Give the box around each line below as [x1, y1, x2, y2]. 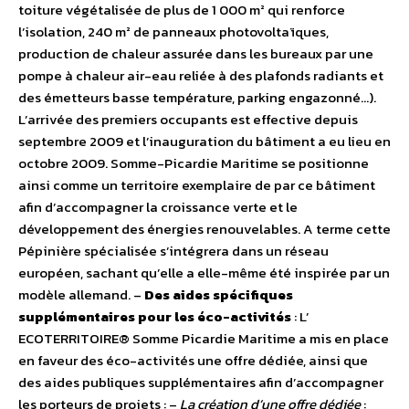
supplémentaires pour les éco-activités [18, 306, 291, 328]
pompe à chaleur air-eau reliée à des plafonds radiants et [18, 65, 383, 87]
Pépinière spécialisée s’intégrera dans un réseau [18, 240, 329, 262]
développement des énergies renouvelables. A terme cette [18, 218, 391, 240]
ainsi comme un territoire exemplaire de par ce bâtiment [18, 174, 375, 196]
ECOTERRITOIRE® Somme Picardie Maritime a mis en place [18, 328, 389, 350]
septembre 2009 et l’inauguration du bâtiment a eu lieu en [18, 131, 391, 152]
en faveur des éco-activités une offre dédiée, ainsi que [18, 350, 368, 372]
